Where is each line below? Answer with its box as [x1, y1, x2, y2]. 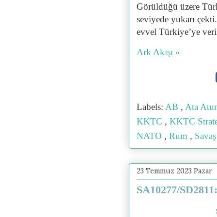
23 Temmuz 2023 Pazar [137, 167, 212, 176]
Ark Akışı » [137, 46, 180, 57]
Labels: [137, 102, 165, 112]
